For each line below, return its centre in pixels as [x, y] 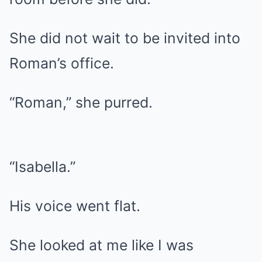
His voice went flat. [75, 206]
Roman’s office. [62, 63]
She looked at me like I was [101, 245]
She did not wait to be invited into [125, 38]
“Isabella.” [42, 167]
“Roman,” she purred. [81, 102]
